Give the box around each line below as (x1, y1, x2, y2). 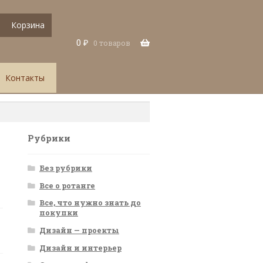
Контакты (5, 72, 45, 84)
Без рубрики (39, 163, 92, 173)
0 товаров (93, 38, 130, 48)
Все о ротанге (39, 180, 95, 190)
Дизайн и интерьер (39, 242, 122, 252)
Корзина (11, 19, 45, 31)
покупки (39, 208, 78, 218)
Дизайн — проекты (39, 225, 119, 235)
